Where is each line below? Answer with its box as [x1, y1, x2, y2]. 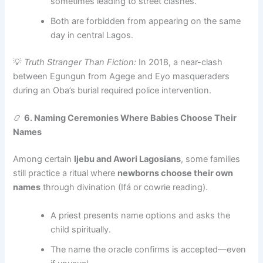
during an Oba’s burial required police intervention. [13, 85, 212, 96]
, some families [181, 154, 241, 165]
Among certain [13, 154, 75, 165]
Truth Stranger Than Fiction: [24, 57, 137, 68]
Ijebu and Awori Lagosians [74, 154, 181, 165]
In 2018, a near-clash [136, 57, 223, 68]
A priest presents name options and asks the [50, 210, 231, 221]
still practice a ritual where [13, 168, 118, 179]
